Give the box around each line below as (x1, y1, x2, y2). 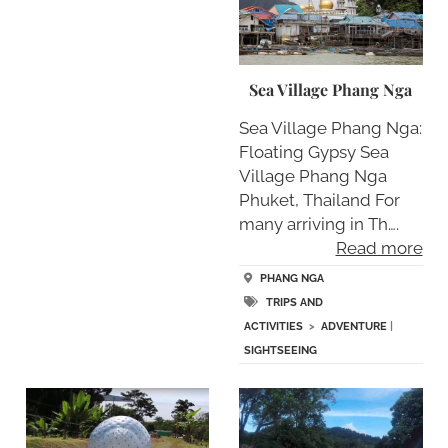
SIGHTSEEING (244, 344, 317, 358)
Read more (335, 237, 423, 258)
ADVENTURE (321, 320, 387, 334)
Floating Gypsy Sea (239, 141, 389, 162)
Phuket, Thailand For (239, 189, 400, 210)
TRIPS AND (266, 296, 323, 310)
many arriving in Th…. (239, 213, 399, 234)
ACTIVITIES (244, 320, 303, 334)
